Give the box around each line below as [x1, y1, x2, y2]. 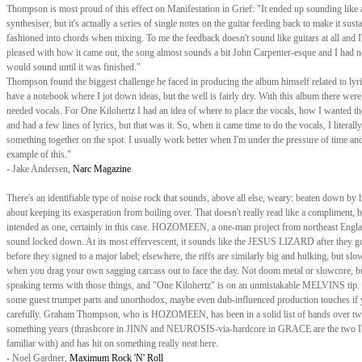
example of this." [6, 149, 71, 160]
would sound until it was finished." [6, 61, 141, 73]
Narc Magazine [73, 163, 131, 175]
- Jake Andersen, [6, 163, 73, 175]
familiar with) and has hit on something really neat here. [6, 338, 218, 349]
